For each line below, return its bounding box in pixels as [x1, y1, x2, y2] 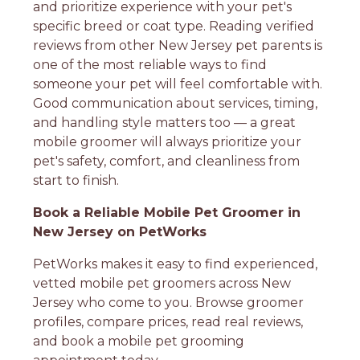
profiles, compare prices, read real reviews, [33, 313, 304, 329]
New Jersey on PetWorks [33, 223, 207, 239]
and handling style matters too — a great [33, 114, 297, 130]
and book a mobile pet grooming [33, 333, 245, 349]
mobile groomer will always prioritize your [33, 133, 302, 149]
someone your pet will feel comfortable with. [33, 76, 323, 92]
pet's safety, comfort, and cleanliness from [33, 153, 301, 169]
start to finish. [33, 172, 120, 188]
